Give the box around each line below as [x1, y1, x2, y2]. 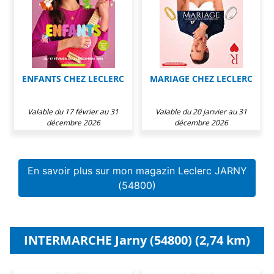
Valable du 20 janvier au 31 [155, 106, 247, 117]
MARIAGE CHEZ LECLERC [149, 72, 253, 84]
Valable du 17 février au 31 [28, 106, 119, 117]
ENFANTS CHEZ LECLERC [22, 72, 124, 84]
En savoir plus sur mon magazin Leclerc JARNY [27, 164, 247, 177]
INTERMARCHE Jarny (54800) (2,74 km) [24, 231, 250, 248]
